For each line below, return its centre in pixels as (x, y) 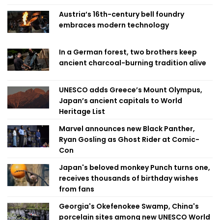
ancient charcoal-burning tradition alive (133, 63)
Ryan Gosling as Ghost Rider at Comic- (129, 139)
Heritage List (82, 111)
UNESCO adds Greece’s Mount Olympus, (131, 90)
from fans (77, 189)
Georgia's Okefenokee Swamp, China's (129, 206)
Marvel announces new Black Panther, (127, 129)
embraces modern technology (114, 25)
